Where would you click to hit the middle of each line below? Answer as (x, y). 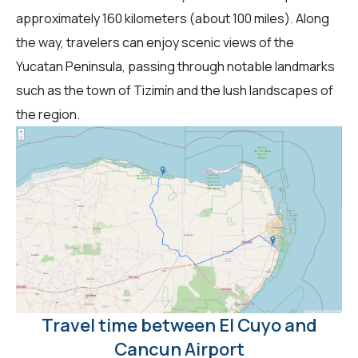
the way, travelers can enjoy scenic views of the (155, 42)
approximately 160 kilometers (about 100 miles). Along (173, 18)
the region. (48, 114)
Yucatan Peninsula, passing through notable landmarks (175, 66)
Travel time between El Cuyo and (179, 325)
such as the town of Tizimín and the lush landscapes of (175, 90)
